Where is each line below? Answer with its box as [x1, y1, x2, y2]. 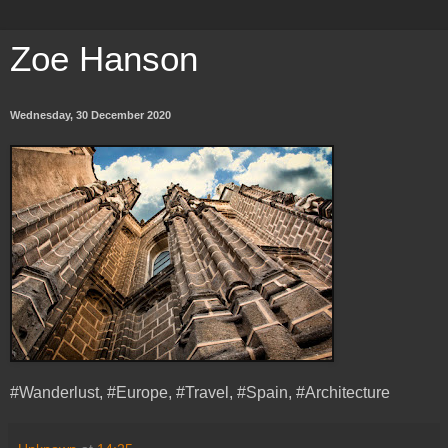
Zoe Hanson [10, 40, 198, 78]
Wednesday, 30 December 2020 [10, 109, 171, 121]
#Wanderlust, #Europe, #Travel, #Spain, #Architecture [10, 383, 390, 401]
